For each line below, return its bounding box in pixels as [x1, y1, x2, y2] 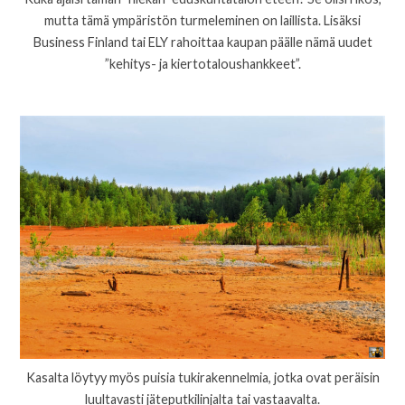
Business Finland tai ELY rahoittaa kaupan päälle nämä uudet [33, 34, 372, 51]
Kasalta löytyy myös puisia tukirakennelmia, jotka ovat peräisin [25, 369, 380, 385]
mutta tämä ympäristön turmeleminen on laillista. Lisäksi [44, 13, 361, 29]
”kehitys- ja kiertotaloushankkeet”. [104, 56, 301, 72]
